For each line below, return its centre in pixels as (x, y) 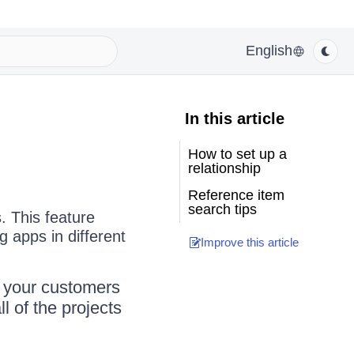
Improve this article (249, 242)
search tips (222, 209)
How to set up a (237, 154)
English (269, 51)
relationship (224, 168)
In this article (234, 119)
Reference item (236, 195)
